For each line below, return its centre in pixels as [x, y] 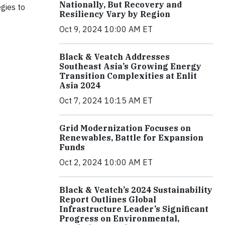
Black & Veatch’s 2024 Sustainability [136, 190]
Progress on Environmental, [119, 219]
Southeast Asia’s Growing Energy [130, 67]
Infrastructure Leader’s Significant [134, 209]
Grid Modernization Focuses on [125, 128]
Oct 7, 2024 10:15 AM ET [106, 101]
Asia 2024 [80, 86]
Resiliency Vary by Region [115, 14]
